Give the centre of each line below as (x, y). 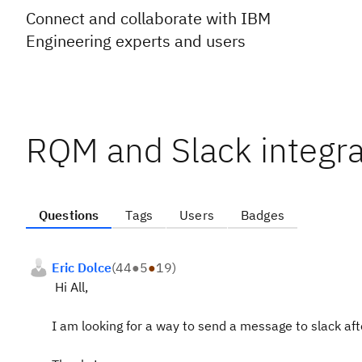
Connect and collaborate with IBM (148, 18)
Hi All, (70, 287)
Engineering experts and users (136, 41)
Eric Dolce (82, 267)
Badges (262, 215)
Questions (69, 215)
